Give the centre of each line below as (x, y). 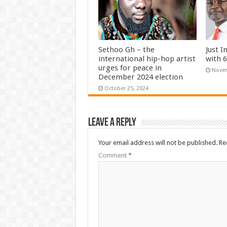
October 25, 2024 (126, 88)
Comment (113, 155)
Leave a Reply (112, 123)
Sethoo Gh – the (126, 49)
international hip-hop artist (147, 59)
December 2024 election (140, 77)
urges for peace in (130, 68)
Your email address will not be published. (158, 142)
